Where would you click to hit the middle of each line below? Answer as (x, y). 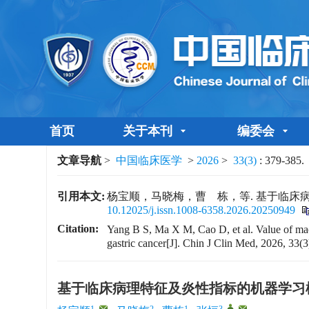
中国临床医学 (149, 160)
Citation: (78, 229)
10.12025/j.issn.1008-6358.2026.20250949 (201, 210)
